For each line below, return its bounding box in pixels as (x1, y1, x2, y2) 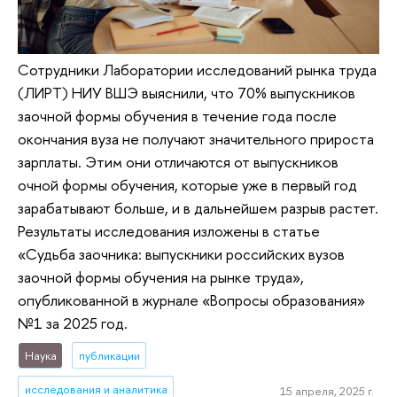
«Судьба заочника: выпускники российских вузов (18, 243, 345, 264)
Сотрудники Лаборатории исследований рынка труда (18, 58, 377, 80)
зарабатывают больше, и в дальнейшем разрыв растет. (18, 197, 378, 218)
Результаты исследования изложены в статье (18, 220, 320, 241)
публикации (78, 346, 140, 363)
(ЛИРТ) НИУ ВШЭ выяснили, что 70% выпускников (18, 82, 355, 103)
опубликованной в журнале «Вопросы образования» (18, 289, 365, 310)
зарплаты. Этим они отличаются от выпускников (18, 151, 339, 172)
